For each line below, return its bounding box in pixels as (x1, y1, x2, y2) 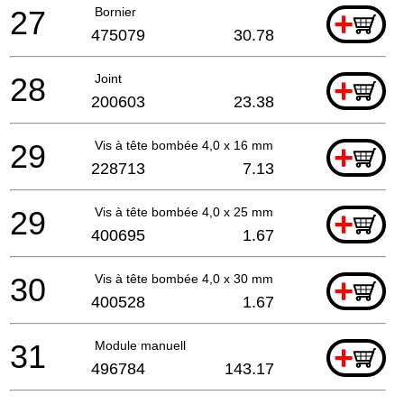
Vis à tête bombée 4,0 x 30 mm (95, 271, 273, 286)
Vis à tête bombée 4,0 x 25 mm (95, 204, 273, 219)
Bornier (95, 4, 136, 19)
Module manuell (95, 337, 186, 353)
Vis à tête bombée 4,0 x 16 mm (95, 137, 273, 152)
